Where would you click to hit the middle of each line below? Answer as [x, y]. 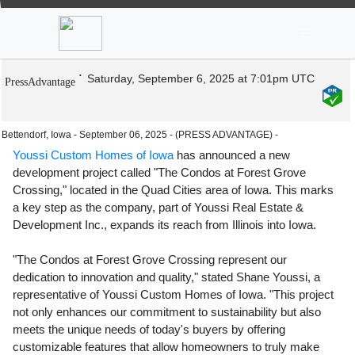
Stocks [174, 11]
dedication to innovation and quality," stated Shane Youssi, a [166, 277]
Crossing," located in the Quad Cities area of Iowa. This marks [173, 190]
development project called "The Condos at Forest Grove [159, 173]
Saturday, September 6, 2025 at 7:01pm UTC [201, 78]
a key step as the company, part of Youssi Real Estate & [158, 208]
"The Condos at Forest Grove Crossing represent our [150, 260]
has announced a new [232, 155]
